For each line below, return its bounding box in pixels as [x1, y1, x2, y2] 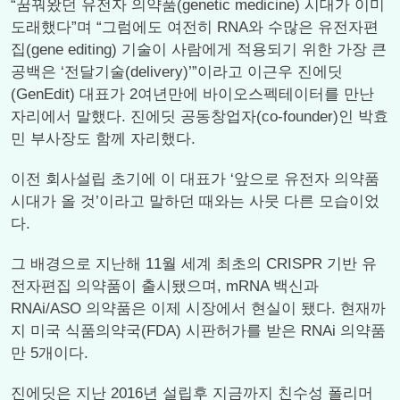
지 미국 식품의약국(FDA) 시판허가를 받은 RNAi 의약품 [11, 322, 386, 339]
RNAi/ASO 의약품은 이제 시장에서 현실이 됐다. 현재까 [11, 300, 386, 317]
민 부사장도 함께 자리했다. [11, 130, 196, 147]
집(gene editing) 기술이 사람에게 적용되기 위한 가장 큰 [11, 41, 387, 58]
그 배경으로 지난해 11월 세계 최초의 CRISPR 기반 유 [11, 255, 377, 272]
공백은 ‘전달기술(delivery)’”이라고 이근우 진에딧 [11, 63, 343, 80]
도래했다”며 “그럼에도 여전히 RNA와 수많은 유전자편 [11, 19, 379, 36]
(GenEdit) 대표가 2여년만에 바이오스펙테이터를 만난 [11, 86, 374, 103]
